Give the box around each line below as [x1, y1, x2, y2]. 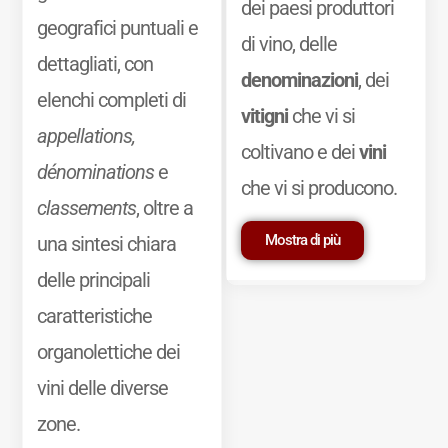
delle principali [36, 267, 150, 292]
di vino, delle [240, 32, 337, 57]
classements [36, 195, 136, 220]
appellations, [36, 123, 135, 148]
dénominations [36, 159, 154, 184]
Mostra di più [264, 231, 340, 250]
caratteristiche [36, 303, 152, 328]
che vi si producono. [240, 176, 397, 201]
